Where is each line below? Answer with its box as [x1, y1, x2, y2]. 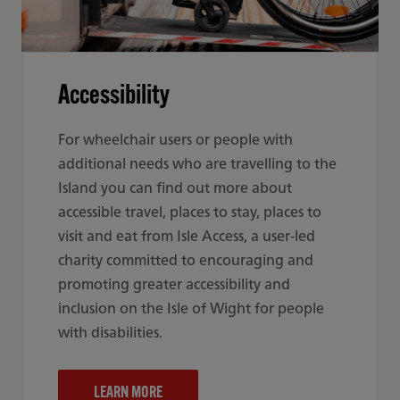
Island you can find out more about [58, 175, 292, 200]
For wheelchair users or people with [58, 127, 293, 152]
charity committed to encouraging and [58, 247, 313, 272]
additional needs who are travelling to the [58, 151, 337, 176]
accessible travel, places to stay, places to [58, 199, 321, 224]
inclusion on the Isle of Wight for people [58, 296, 324, 321]
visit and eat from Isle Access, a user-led [58, 223, 315, 248]
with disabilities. [58, 320, 170, 345]
